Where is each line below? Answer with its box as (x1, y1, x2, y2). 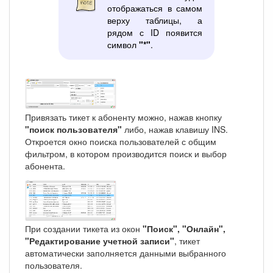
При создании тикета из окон (25, 222, 143, 235)
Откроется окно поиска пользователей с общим (25, 135, 216, 148)
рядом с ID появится (107, 26, 203, 38)
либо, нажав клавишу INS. (122, 123, 228, 136)
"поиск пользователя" (25, 123, 122, 136)
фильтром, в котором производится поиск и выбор (25, 147, 227, 160)
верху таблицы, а (107, 13, 203, 26)
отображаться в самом (107, 1, 203, 14)
